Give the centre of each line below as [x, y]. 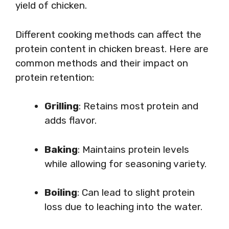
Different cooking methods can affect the [108, 34]
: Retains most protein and [139, 106]
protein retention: [55, 77]
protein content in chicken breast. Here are [112, 49]
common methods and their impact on [102, 63]
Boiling [61, 192]
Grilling [62, 106]
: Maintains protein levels [133, 149]
